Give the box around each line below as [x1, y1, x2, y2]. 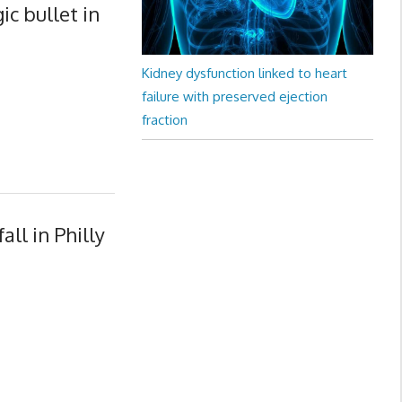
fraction [141, 111, 188, 129]
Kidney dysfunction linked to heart [141, 65, 347, 83]
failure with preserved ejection [141, 88, 328, 106]
